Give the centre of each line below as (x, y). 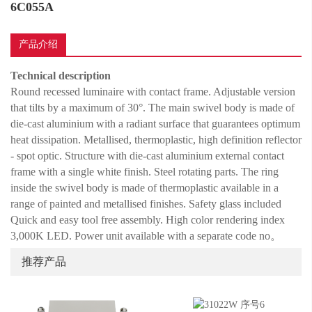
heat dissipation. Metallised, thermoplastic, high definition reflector (156, 140)
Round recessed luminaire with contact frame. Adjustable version (153, 92)
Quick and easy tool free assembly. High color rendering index (148, 220)
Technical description (61, 76)
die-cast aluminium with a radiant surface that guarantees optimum (155, 124)
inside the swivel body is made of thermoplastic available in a (145, 188)
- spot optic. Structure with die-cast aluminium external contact (147, 156)
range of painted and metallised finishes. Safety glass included (146, 204)
